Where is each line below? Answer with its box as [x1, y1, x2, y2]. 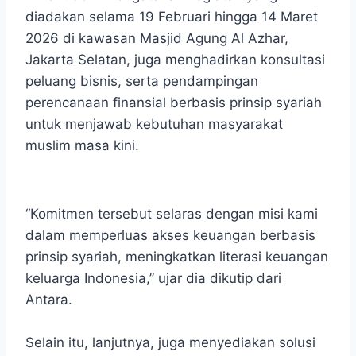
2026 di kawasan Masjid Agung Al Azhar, [25, 30, 288, 47]
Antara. [25, 292, 76, 308]
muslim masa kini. [25, 137, 139, 154]
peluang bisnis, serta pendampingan [25, 73, 258, 90]
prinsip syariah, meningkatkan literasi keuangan [25, 249, 328, 265]
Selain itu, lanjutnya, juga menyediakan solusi [25, 335, 315, 351]
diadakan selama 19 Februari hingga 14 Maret [25, 9, 318, 25]
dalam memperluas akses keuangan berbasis [25, 227, 315, 244]
